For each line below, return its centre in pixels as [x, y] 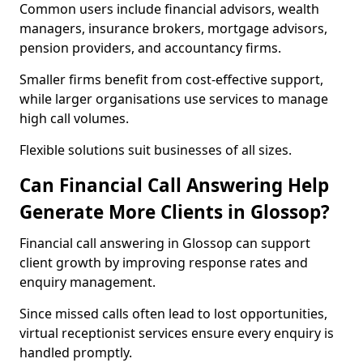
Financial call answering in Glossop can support [165, 243]
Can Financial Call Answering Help [174, 185]
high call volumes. [74, 118]
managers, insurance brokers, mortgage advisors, [173, 28]
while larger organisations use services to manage [174, 99]
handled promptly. [76, 352]
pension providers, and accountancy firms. [150, 48]
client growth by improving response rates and [164, 263]
